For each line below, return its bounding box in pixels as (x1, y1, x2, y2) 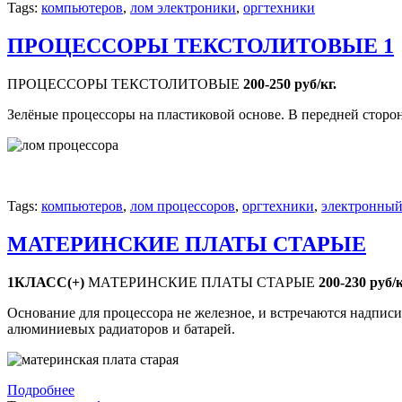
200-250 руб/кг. (243, 76, 336, 92)
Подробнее (7, 381, 74, 398)
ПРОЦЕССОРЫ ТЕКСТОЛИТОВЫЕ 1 (7, 34, 394, 58)
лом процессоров (130, 198, 235, 214)
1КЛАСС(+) (7, 274, 84, 290)
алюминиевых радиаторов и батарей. (7, 320, 235, 336)
